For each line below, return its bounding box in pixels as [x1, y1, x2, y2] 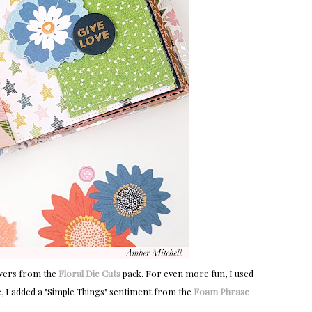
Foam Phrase [193, 286, 249, 298]
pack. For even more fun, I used [120, 267, 253, 280]
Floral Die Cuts [58, 267, 120, 280]
